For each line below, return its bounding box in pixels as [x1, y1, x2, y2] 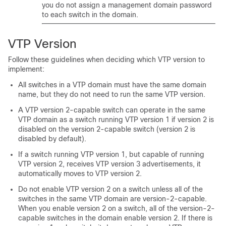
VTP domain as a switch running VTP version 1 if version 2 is [18, 116, 214, 124]
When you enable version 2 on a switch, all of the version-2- [18, 204, 215, 212]
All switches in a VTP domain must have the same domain [18, 81, 206, 89]
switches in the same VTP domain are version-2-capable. [18, 195, 207, 203]
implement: [8, 65, 44, 73]
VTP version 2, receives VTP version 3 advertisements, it [18, 160, 201, 168]
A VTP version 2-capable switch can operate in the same [18, 106, 205, 114]
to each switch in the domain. [42, 11, 138, 19]
